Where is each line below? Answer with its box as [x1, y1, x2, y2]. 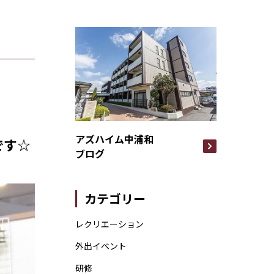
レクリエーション [75, 218, 144, 231]
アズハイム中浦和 [75, 131, 154, 147]
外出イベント [75, 240, 127, 253]
